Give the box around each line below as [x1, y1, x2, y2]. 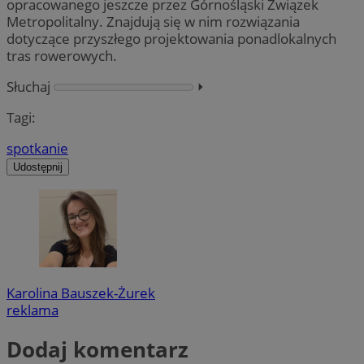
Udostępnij [13, 161, 63, 174]
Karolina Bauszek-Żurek [6, 284, 155, 303]
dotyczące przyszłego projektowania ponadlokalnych [6, 28, 336, 48]
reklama [6, 301, 58, 320]
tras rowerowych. [6, 45, 117, 65]
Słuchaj [6, 76, 50, 96]
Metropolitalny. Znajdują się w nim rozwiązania [6, 11, 300, 31]
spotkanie [6, 139, 68, 158]
